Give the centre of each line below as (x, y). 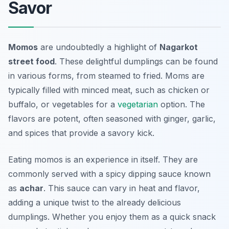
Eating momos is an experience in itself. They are (103, 160)
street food (31, 62)
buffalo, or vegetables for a (63, 105)
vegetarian (138, 105)
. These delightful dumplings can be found (136, 62)
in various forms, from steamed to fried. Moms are (106, 76)
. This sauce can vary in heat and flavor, (122, 188)
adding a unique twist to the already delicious (95, 203)
